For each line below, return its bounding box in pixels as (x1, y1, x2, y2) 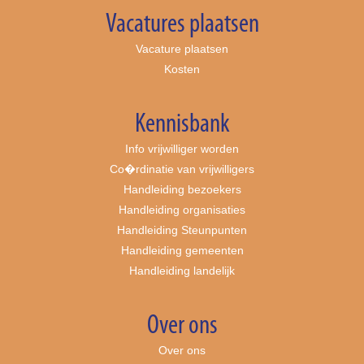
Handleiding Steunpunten (117, 223, 247, 237)
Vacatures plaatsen (105, 11, 259, 39)
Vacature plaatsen (136, 42, 228, 56)
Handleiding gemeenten (120, 244, 244, 258)
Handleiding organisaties (119, 203, 245, 217)
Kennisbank (134, 111, 230, 139)
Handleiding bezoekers (123, 183, 241, 197)
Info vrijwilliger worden (125, 142, 239, 156)
